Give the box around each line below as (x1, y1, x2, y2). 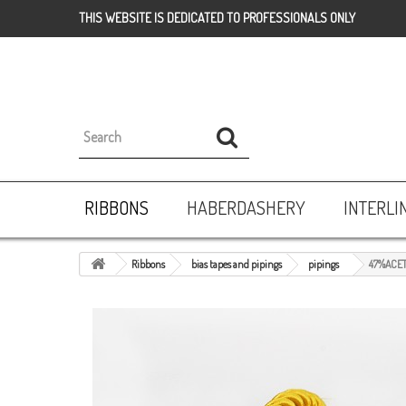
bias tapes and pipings (191, 257, 282, 271)
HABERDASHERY (187, 196, 305, 219)
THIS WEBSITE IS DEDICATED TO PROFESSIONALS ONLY (79, 10, 355, 25)
